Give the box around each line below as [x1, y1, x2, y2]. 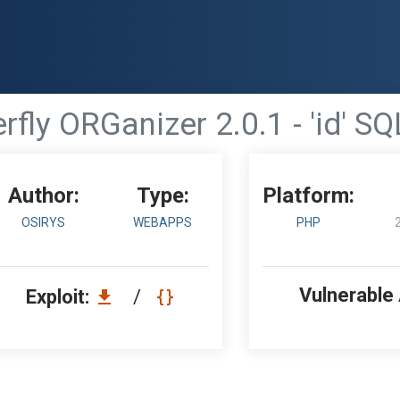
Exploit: [26, 286, 94, 308]
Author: [7, 183, 79, 208]
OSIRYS [21, 215, 66, 229]
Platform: [262, 183, 355, 208]
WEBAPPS [133, 215, 193, 229]
